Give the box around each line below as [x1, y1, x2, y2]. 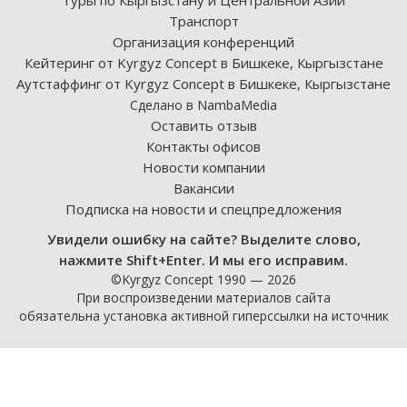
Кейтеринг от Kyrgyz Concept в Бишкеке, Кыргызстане [24, 54, 383, 72]
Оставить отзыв [150, 116, 257, 134]
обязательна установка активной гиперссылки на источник [18, 307, 389, 324]
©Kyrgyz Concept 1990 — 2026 [111, 271, 296, 288]
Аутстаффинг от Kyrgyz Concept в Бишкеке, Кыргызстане [16, 74, 391, 93]
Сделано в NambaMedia [130, 96, 277, 114]
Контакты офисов [146, 137, 261, 155]
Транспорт [168, 12, 239, 30]
